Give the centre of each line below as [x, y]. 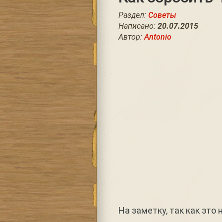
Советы [162, 15]
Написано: [138, 26]
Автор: [131, 37]
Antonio [158, 37]
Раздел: [133, 15]
